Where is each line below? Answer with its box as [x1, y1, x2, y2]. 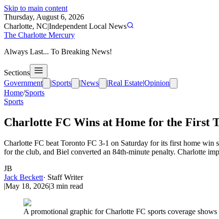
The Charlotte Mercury [4, 31, 75, 39]
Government [4, 79, 43, 87]
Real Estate [108, 79, 143, 87]
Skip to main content [4, 4, 67, 12]
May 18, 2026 [5, 181, 49, 190]
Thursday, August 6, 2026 [4, 13, 84, 21]
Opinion [144, 79, 170, 87]
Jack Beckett [4, 173, 43, 181]
